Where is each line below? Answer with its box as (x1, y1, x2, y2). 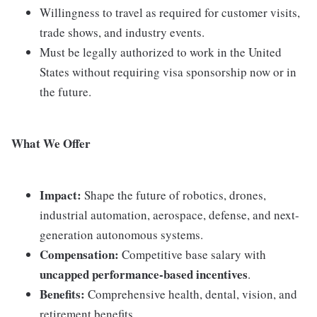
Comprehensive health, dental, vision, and (85, 286, 297, 303)
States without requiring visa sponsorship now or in (40, 64, 296, 81)
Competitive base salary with (119, 246, 266, 263)
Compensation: (40, 246, 119, 264)
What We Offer (11, 134, 91, 153)
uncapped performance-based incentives (40, 265, 248, 284)
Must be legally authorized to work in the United (40, 44, 282, 61)
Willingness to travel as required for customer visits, (40, 4, 300, 21)
